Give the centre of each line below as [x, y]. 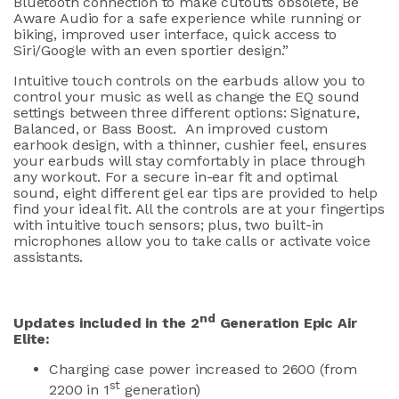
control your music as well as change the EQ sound [187, 97]
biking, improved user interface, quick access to [175, 35]
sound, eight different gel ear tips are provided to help [196, 193]
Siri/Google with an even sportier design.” [151, 51]
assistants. [49, 257]
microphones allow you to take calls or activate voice [192, 241]
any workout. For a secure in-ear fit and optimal [175, 177]
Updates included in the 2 [106, 322]
